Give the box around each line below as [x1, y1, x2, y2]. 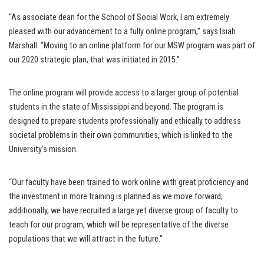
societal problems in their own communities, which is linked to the [9, 130, 233, 141]
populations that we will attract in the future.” [9, 234, 163, 245]
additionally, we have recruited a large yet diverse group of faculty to [9, 206, 238, 216]
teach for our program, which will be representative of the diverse [9, 220, 229, 230]
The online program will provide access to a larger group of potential [9, 88, 239, 98]
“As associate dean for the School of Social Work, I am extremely [9, 12, 229, 23]
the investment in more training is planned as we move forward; [9, 192, 223, 202]
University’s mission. [9, 144, 78, 155]
